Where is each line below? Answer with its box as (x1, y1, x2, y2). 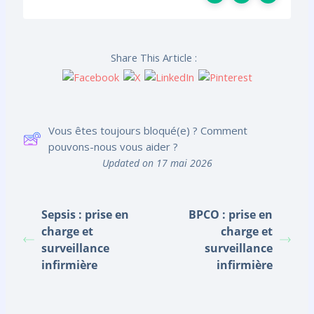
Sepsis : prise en (41, 206, 129, 222)
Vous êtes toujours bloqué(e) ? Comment (48, 123, 247, 137)
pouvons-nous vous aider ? (48, 139, 178, 153)
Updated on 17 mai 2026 (102, 156, 212, 170)
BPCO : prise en (189, 206, 273, 222)
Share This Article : (110, 50, 197, 65)
